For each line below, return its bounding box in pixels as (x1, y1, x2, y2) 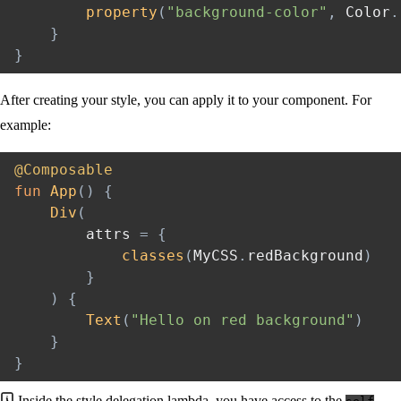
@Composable (14, 160, 113, 178)
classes (122, 246, 184, 264)
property (86, 3, 158, 21)
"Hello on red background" (131, 311, 354, 328)
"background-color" (166, 3, 328, 21)
